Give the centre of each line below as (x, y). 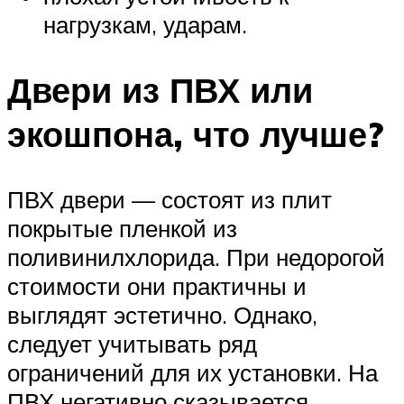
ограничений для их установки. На (193, 373)
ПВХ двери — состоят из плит (170, 200)
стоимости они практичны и (157, 286)
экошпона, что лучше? (195, 134)
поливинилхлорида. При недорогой (196, 257)
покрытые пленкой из (122, 229)
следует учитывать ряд (132, 344)
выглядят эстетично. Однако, (162, 315)
